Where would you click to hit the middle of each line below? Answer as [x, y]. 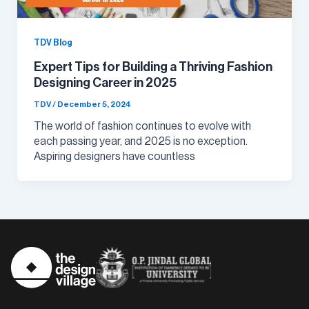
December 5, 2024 [94, 104]
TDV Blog [53, 43]
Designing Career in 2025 [105, 82]
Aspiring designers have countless [114, 156]
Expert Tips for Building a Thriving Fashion [153, 67]
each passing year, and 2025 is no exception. [140, 141]
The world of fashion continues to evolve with [142, 126]
